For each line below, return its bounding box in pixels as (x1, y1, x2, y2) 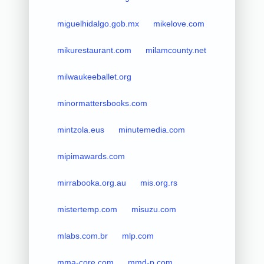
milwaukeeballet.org (57, 71, 131, 81)
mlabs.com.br (57, 230, 108, 240)
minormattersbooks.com (57, 98, 147, 108)
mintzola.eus (57, 124, 104, 134)
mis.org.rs (140, 177, 177, 187)
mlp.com (121, 230, 154, 240)
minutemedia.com (118, 124, 185, 134)
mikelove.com (153, 18, 204, 28)
